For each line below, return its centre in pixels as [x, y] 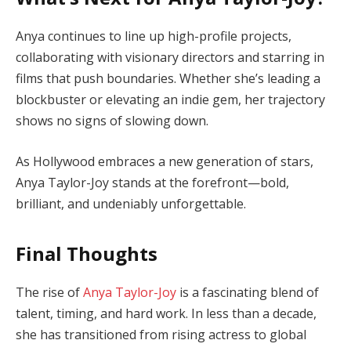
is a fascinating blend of [248, 292]
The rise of [49, 292]
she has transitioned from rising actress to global [161, 334]
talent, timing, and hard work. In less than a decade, [166, 313]
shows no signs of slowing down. [112, 120]
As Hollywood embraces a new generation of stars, [165, 161]
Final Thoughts [87, 253]
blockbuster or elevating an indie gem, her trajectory [170, 99]
